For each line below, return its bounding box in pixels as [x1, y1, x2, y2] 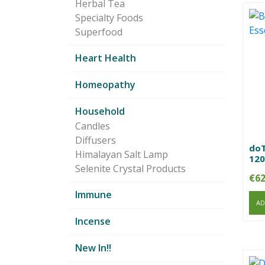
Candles [75, 119, 110, 133]
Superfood [75, 25, 122, 39]
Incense [75, 215, 111, 228]
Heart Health [75, 51, 136, 65]
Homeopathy [75, 78, 135, 92]
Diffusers [75, 134, 116, 147]
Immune [75, 188, 112, 202]
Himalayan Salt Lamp [75, 148, 168, 161]
